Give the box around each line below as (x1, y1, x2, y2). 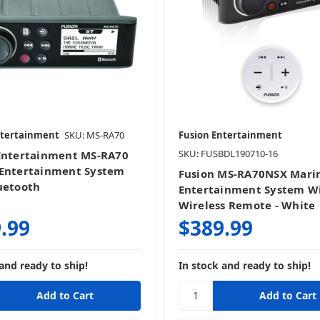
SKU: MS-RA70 (64, 128, 124, 141)
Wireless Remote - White (178, 197, 316, 212)
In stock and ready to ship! (178, 258, 311, 272)
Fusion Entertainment (178, 128, 282, 141)
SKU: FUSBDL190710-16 (178, 146, 278, 160)
